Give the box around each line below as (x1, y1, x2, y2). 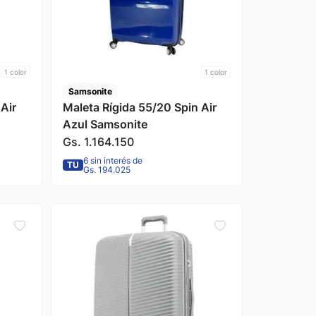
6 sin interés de (83, 154, 142, 166)
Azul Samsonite (62, 116, 147, 131)
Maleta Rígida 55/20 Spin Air (62, 99, 217, 114)
